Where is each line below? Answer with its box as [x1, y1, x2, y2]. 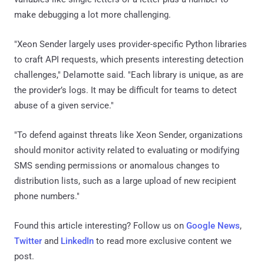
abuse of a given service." [14, 100, 114, 111]
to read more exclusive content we [94, 235, 232, 246]
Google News [186, 220, 240, 231]
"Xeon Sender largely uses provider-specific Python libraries [14, 38, 247, 49]
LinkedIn [61, 235, 94, 246]
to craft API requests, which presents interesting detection [14, 54, 243, 65]
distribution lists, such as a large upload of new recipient [14, 175, 236, 186]
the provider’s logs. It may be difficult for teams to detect [14, 84, 237, 95]
